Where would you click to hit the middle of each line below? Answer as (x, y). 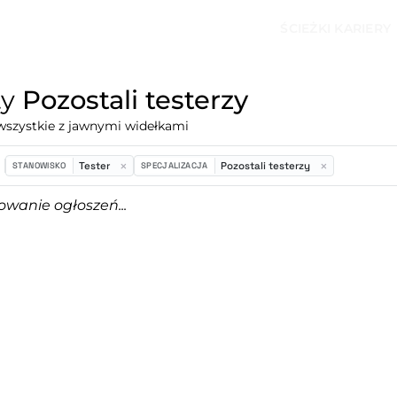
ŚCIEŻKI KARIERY (336, 28)
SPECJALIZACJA (174, 166)
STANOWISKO (39, 166)
